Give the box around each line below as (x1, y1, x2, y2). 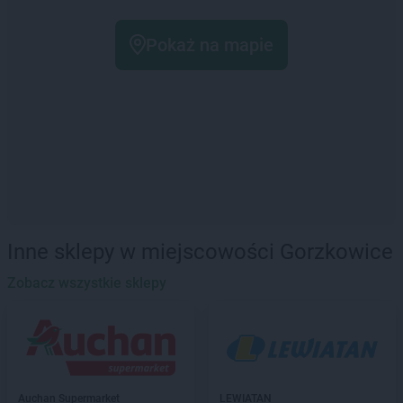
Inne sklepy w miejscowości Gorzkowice (7, 239, 393, 264)
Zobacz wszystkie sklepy (7, 274, 166, 291)
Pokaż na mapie (146, 34, 273, 56)
